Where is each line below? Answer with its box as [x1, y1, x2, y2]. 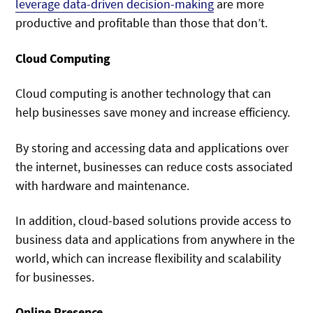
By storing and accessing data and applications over [15, 139, 289, 156]
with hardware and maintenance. [15, 177, 190, 194]
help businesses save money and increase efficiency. [15, 104, 291, 121]
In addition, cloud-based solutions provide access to [15, 212, 292, 228]
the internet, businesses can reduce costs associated [15, 158, 293, 175]
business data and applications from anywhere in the [15, 231, 296, 247]
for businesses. [15, 268, 95, 285]
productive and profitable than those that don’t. [15, 15, 268, 31]
